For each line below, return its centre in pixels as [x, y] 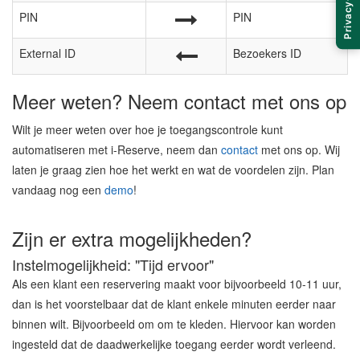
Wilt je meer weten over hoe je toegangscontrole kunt [147, 130]
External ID [47, 53]
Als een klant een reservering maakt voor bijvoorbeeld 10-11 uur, [177, 284]
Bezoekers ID [267, 53]
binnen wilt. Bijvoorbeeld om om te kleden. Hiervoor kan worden [174, 324]
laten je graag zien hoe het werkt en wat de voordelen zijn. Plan [173, 170]
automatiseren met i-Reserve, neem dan [117, 150]
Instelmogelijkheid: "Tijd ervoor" [113, 265]
